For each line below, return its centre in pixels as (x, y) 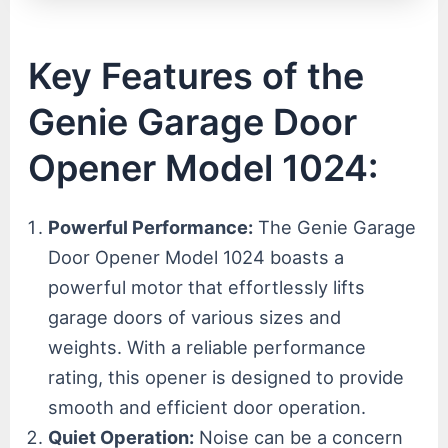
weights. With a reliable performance (207, 347)
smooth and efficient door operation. (207, 407)
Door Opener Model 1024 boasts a (196, 257)
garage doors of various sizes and (195, 317)
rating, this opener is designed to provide (226, 377)
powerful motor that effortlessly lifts (207, 287)
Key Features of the (196, 76)
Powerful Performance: (151, 227)
